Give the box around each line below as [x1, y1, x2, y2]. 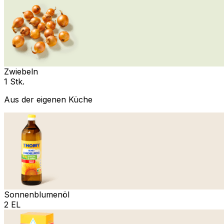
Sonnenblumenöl [4, 189, 69, 199]
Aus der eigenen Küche [4, 94, 92, 104]
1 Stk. [4, 76, 24, 86]
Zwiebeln [4, 66, 38, 76]
